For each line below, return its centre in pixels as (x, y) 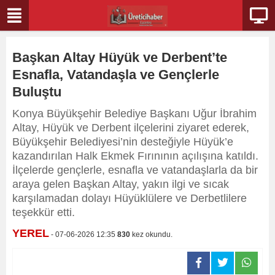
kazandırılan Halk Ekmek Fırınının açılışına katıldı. (135, 156)
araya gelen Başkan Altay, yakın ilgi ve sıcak (121, 184)
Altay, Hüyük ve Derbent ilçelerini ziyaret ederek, (131, 128)
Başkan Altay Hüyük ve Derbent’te (120, 57)
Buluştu (37, 92)
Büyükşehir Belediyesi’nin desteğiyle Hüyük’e (123, 142)
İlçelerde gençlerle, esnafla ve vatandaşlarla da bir (135, 170)
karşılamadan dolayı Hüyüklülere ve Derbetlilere (130, 198)
